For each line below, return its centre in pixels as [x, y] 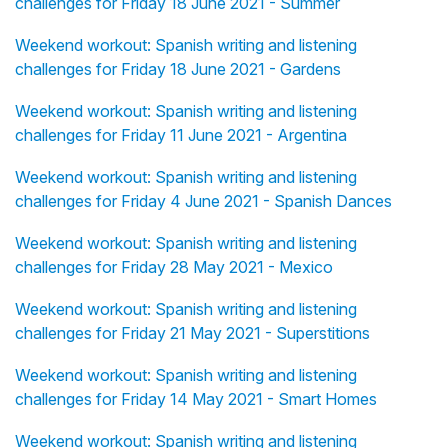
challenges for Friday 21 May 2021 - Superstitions [192, 333]
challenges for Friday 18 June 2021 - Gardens [178, 69]
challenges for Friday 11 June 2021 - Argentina [181, 135]
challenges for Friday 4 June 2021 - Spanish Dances [203, 201]
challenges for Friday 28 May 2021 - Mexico [174, 267]
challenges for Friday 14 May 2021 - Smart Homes [196, 399]
